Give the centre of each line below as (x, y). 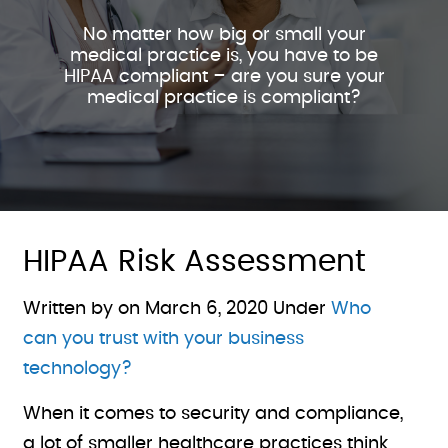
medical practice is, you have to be (224, 56)
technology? (78, 369)
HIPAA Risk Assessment (195, 262)
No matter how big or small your (224, 35)
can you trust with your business (164, 339)
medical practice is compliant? (224, 98)
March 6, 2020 (207, 309)
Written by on (84, 309)
